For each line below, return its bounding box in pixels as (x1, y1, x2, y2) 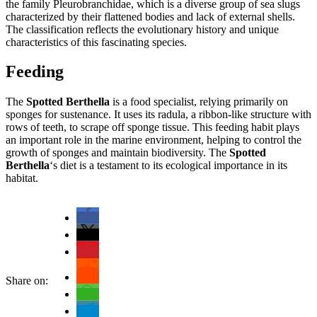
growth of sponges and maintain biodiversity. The (6, 146, 229, 159)
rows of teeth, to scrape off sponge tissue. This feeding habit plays (6, 121, 299, 134)
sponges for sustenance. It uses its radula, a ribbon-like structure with (6, 108, 311, 121)
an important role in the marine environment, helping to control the (6, 134, 301, 146)
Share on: (6, 275, 48, 287)
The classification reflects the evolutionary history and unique (6, 23, 279, 35)
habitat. (6, 172, 38, 185)
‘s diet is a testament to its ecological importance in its (50, 159, 287, 172)
